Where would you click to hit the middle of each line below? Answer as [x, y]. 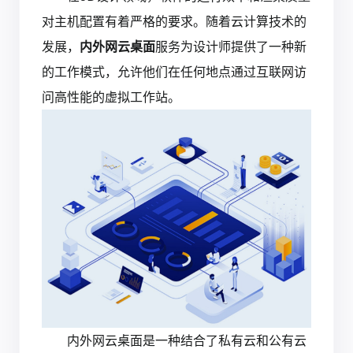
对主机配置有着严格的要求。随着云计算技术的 [174, 21]
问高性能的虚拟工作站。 [111, 97]
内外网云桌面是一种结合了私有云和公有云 [187, 341]
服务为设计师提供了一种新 [231, 46]
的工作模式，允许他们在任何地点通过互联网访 [174, 72]
